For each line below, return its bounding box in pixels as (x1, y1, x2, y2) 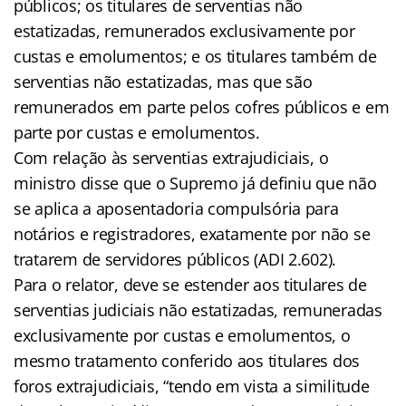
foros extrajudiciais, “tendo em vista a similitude (14, 374, 370, 397)
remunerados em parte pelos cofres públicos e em (14, 95, 390, 118)
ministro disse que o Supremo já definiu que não (14, 171, 377, 194)
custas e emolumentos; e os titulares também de (14, 44, 377, 67)
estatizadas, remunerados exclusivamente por (14, 19, 355, 42)
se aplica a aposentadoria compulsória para (14, 197, 339, 219)
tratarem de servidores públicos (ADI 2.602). (14, 247, 337, 270)
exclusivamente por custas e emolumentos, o (14, 324, 351, 346)
